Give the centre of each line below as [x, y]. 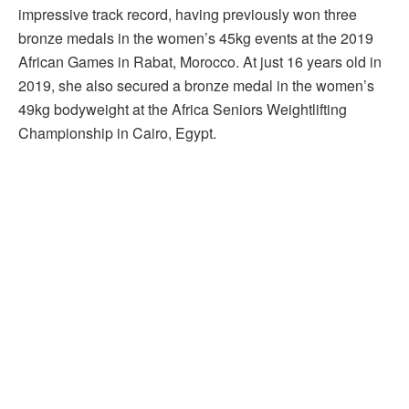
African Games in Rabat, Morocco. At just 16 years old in [200, 62]
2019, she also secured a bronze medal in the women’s [196, 86]
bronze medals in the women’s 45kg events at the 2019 [196, 38]
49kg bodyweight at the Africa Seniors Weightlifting [183, 110]
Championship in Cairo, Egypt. [117, 133]
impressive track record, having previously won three [188, 15]
